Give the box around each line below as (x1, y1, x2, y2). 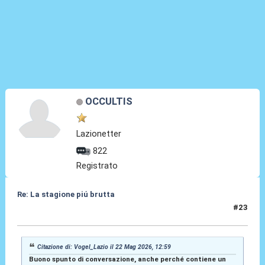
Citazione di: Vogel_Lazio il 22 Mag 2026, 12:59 (37, 243, 172, 251)
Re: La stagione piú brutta (17, 189, 115, 199)
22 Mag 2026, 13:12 (17, 208, 91, 217)
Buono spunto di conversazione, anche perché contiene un (28, 254, 226, 263)
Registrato (76, 160, 118, 171)
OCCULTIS (85, 95, 132, 107)
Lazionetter (76, 128, 122, 139)
